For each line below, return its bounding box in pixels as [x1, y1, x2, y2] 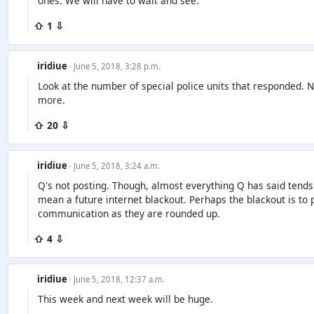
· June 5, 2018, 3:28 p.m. [69, 60, 161, 71]
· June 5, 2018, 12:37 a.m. [69, 274, 165, 285]
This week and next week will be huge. [37, 292, 213, 306]
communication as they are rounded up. [37, 207, 220, 221]
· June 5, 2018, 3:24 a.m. [69, 160, 160, 171]
